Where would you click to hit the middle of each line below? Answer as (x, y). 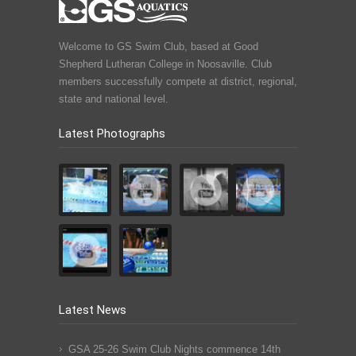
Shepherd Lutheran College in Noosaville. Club (165, 64)
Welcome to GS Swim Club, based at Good (159, 47)
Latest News (93, 310)
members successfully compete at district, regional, (178, 82)
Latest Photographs (112, 134)
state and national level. (114, 99)
